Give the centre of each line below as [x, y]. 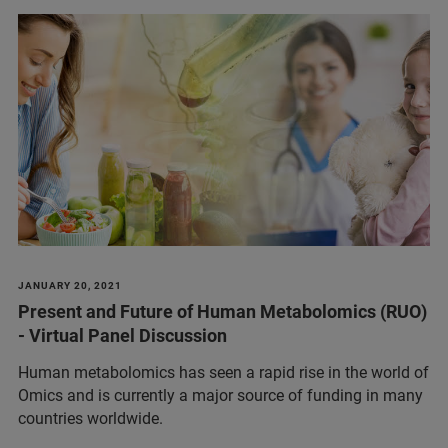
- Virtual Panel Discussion [122, 335]
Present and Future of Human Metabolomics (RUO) [222, 311]
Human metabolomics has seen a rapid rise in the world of [223, 372]
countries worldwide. [90, 418]
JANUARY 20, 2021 [70, 285]
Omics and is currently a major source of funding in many [220, 395]
